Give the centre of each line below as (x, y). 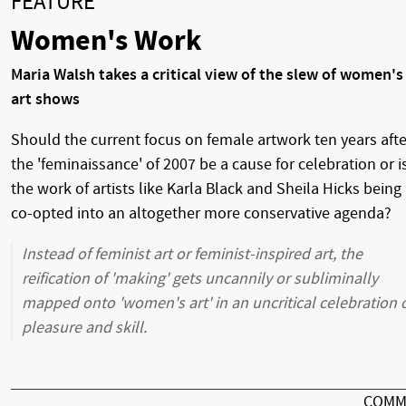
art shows (45, 100)
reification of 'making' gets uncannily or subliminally (200, 279)
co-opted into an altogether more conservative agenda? (201, 214)
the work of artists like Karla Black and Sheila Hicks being (206, 189)
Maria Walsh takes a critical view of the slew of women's (207, 75)
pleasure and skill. (84, 328)
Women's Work (106, 41)
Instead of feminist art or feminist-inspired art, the (192, 255)
